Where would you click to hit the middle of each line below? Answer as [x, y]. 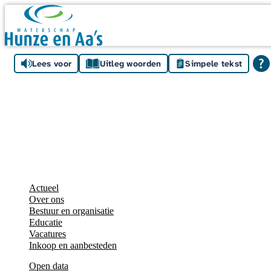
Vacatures [47, 234]
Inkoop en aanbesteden [73, 246]
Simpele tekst [214, 64]
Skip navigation [34, 9]
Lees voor [52, 64]
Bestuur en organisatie [71, 211]
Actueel [44, 188]
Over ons [47, 200]
